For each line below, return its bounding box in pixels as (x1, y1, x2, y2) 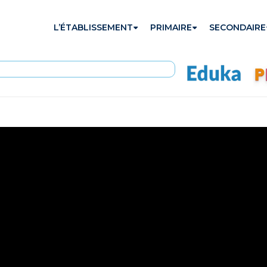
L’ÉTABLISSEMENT (53, 22, 133, 33)
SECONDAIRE (209, 22, 266, 33)
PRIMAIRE (150, 22, 192, 33)
